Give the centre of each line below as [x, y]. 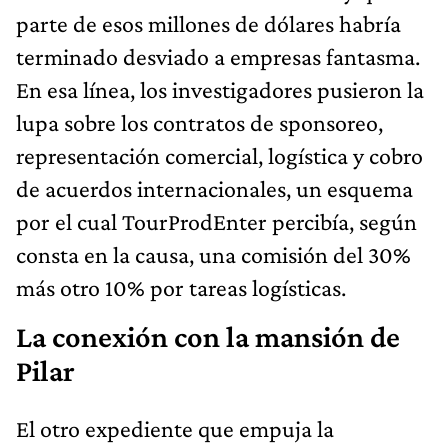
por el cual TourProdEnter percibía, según [216, 222]
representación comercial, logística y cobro [219, 156]
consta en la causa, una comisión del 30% [213, 255]
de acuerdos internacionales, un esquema [214, 189]
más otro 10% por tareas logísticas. [181, 288]
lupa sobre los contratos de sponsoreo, [199, 123]
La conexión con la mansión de [208, 337]
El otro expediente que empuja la [175, 429]
